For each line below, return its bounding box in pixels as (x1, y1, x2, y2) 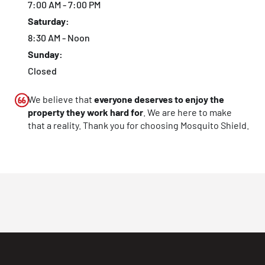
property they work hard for (28, 106, 143, 118)
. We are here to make (143, 106, 232, 118)
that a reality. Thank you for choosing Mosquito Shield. (28, 119, 249, 131)
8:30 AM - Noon (28, 31, 90, 43)
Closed (28, 64, 57, 76)
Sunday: (28, 48, 63, 60)
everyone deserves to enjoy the (94, 93, 224, 105)
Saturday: (28, 15, 69, 27)
